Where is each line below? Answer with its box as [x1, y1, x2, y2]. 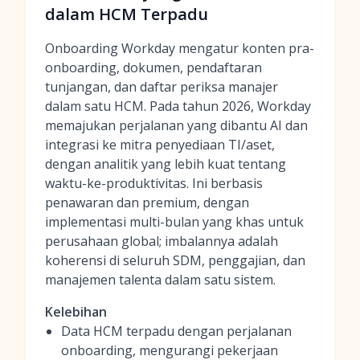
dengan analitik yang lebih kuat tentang [45, 155, 286, 173]
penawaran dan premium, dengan [45, 194, 249, 211]
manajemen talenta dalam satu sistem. [45, 271, 276, 288]
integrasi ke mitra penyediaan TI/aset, [45, 136, 275, 153]
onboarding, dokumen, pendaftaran [45, 59, 262, 76]
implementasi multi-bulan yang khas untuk [45, 213, 304, 231]
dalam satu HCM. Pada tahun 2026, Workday [45, 97, 311, 115]
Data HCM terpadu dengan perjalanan [61, 322, 292, 340]
